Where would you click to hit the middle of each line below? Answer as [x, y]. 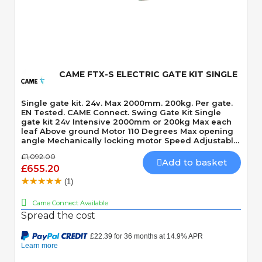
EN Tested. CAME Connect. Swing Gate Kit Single [76, 112]
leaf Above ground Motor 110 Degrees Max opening [127, 131]
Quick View [131, 22]
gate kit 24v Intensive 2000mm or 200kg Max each [126, 121]
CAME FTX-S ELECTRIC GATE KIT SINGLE [148, 74]
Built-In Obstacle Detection [77, 149]
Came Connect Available [70, 203]
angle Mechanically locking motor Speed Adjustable [130, 140]
